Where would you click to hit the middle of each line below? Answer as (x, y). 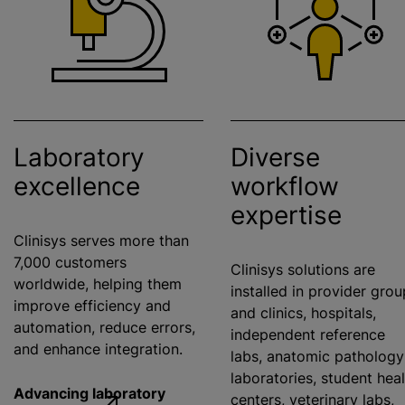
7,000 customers (70, 263)
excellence (77, 187)
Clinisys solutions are (303, 270)
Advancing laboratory (89, 393)
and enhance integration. (98, 349)
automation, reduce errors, (104, 328)
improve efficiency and (92, 306)
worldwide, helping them (98, 284)
